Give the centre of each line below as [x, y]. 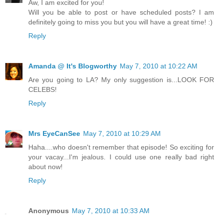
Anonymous [49, 210]
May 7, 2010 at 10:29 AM [122, 133]
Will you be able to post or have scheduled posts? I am [121, 12]
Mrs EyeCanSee [54, 133]
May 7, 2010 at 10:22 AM [159, 66]
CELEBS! [43, 89]
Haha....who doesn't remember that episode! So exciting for [121, 147]
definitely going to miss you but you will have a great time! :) [120, 22]
